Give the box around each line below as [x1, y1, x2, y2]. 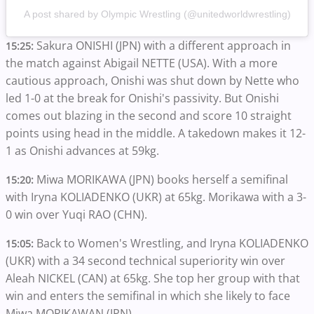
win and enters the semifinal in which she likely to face [6, 287, 290, 303]
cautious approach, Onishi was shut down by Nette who [6, 72, 299, 88]
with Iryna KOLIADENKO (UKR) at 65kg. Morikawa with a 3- [6, 189, 306, 205]
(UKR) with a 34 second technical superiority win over [6, 252, 285, 268]
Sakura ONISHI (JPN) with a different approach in [36, 37, 291, 53]
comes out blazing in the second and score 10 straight [6, 107, 292, 123]
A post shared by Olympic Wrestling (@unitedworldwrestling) [23, 8, 291, 20]
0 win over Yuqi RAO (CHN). [6, 206, 147, 222]
